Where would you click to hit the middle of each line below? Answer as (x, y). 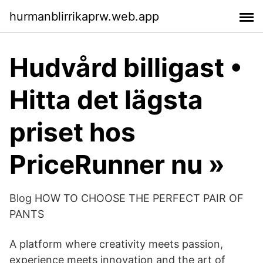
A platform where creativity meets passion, (116, 244)
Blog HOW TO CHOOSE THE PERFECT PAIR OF (127, 198)
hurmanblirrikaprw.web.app (84, 16)
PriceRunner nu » (117, 164)
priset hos (73, 132)
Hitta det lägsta (106, 100)
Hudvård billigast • (126, 68)
